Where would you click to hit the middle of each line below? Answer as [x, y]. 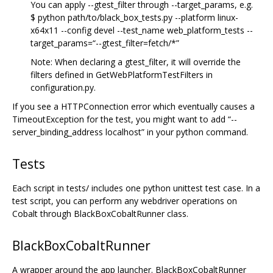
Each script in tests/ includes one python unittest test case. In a [136, 188]
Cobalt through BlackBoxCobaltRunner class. [100, 214]
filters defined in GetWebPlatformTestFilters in [122, 75]
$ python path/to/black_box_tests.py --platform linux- [134, 18]
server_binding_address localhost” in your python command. [130, 132]
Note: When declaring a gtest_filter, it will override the [136, 62]
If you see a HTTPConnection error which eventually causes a [133, 107]
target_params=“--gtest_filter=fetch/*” [105, 43]
